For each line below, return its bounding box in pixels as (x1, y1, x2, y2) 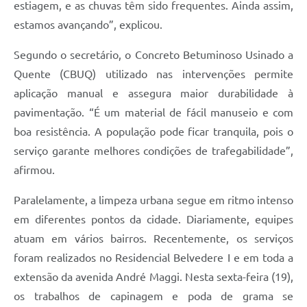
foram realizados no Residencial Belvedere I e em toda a (14, 251, 293, 265)
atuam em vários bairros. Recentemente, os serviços (14, 232, 293, 245)
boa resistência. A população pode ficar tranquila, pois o (14, 125, 293, 138)
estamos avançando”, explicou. (14, 19, 162, 32)
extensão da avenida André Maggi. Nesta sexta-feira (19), (14, 271, 293, 284)
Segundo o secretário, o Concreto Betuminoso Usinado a (14, 49, 293, 62)
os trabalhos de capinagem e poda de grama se (14, 290, 293, 303)
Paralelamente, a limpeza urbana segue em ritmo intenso (14, 194, 293, 207)
